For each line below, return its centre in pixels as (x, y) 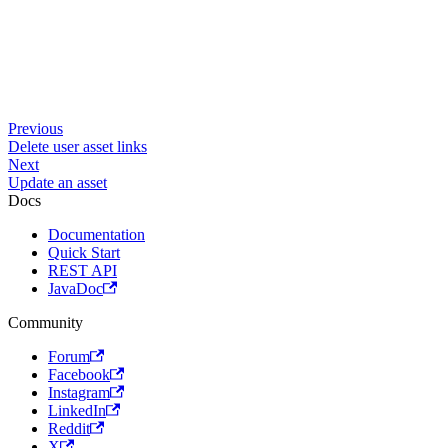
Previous (35, 128)
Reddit (69, 428)
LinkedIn (77, 410)
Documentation (96, 234)
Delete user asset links (77, 146)
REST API (82, 270)
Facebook (79, 374)
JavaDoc (75, 288)
